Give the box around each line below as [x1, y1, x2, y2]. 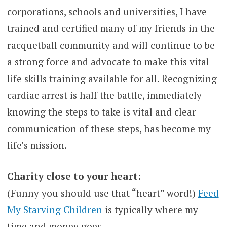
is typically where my [102, 203, 198, 216]
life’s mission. [7, 138, 67, 152]
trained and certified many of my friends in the [7, 21, 215, 34]
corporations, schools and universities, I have [7, 5, 207, 18]
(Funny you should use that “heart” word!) [7, 186, 198, 200]
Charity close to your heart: [7, 170, 141, 183]
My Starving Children [7, 203, 102, 216]
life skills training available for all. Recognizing [7, 71, 217, 85]
